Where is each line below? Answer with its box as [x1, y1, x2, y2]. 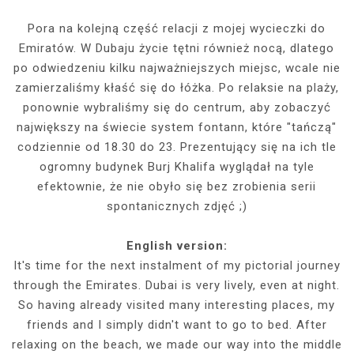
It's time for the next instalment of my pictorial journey [13, 258, 341, 273]
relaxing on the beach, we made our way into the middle [11, 337, 342, 352]
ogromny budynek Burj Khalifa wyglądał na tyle [39, 159, 314, 174]
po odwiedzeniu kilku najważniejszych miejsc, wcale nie [13, 60, 341, 75]
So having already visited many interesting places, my [18, 297, 336, 312]
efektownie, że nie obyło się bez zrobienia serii [37, 179, 317, 194]
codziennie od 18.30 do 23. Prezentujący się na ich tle [17, 139, 337, 154]
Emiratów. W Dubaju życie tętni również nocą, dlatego [19, 40, 335, 55]
